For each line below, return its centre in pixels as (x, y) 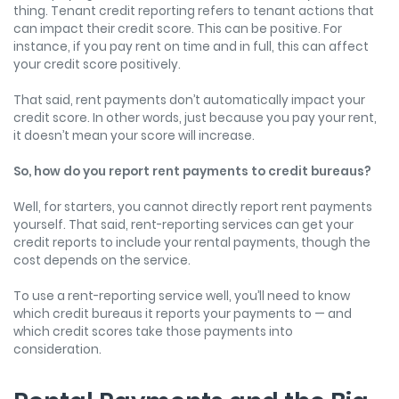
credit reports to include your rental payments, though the (192, 242)
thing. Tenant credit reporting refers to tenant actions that (194, 11)
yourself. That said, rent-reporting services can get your (183, 224)
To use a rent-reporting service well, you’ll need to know (182, 296)
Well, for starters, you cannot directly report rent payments (193, 207)
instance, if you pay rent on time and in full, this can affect (191, 46)
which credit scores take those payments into (153, 331)
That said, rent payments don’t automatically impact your (189, 100)
